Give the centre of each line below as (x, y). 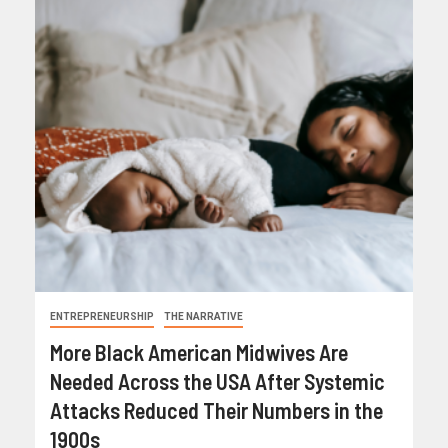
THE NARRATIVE (203, 317)
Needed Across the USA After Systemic (217, 381)
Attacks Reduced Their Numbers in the (216, 410)
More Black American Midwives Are (199, 352)
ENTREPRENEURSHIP (102, 317)
